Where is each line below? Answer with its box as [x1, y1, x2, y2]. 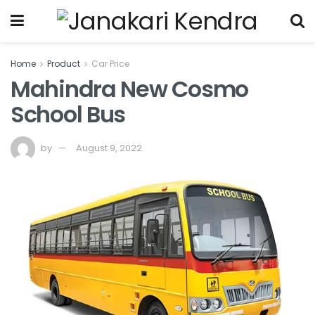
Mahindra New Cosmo [11, 73, 248, 105]
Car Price [91, 58, 129, 70]
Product [47, 58, 80, 70]
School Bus [11, 98, 126, 130]
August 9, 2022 [76, 141, 142, 155]
